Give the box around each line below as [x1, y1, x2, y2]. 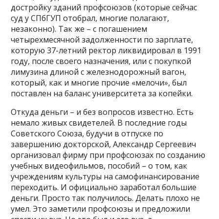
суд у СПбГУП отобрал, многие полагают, [11, 12, 170, 23]
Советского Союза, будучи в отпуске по [11, 128, 164, 139]
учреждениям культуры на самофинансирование [11, 171, 200, 182]
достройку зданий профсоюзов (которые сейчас [11, 1, 197, 13]
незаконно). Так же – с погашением [11, 23, 148, 34]
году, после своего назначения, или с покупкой [11, 55, 192, 66]
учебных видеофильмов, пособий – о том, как [11, 160, 188, 171]
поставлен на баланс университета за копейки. [11, 88, 193, 99]
